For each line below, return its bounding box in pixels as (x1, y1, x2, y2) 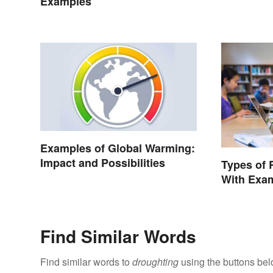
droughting (132, 254, 179, 269)
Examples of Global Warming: (40, 140, 195, 156)
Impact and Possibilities (40, 154, 165, 171)
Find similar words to (40, 254, 132, 269)
